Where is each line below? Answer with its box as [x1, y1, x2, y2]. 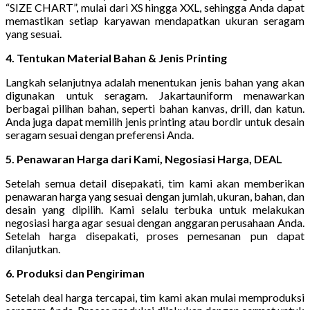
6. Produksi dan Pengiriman [6, 266, 145, 280]
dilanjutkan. [6, 242, 60, 256]
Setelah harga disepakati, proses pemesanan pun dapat [6, 229, 304, 243]
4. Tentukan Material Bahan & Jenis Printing [6, 51, 227, 65]
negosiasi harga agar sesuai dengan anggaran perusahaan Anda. [6, 216, 304, 230]
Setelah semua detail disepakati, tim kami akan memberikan [6, 176, 304, 190]
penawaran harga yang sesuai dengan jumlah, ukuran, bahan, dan [6, 190, 304, 203]
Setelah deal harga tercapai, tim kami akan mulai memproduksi [6, 291, 304, 304]
